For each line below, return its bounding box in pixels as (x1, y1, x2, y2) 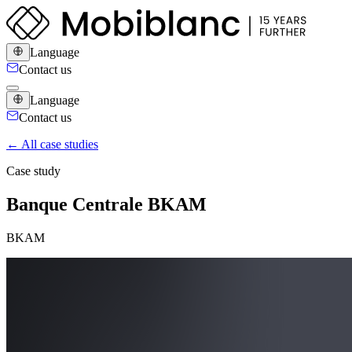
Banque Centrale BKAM (6, 193, 207, 214)
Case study (6, 164, 60, 178)
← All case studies (6, 137, 98, 151)
